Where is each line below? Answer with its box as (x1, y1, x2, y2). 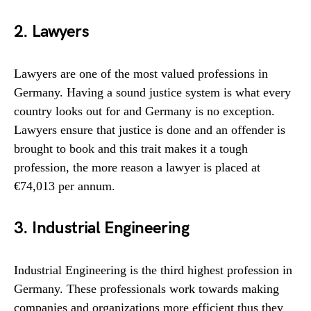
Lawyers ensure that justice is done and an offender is (14, 123, 285, 137)
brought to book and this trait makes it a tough (14, 142, 248, 156)
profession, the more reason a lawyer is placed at (14, 160, 260, 175)
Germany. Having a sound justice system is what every (14, 85, 291, 100)
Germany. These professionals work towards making (14, 282, 279, 296)
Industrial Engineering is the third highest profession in (14, 263, 292, 278)
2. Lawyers (14, 22, 89, 42)
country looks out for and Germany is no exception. (14, 104, 275, 119)
